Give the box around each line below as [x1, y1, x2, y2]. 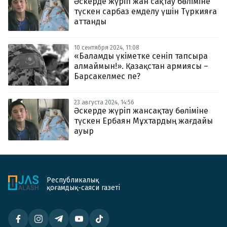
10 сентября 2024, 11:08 [74, 44, 139, 51]
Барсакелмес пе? [74, 71, 140, 81]
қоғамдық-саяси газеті [47, 183, 120, 192]
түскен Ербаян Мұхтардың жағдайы [74, 116, 213, 126]
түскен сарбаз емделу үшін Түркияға [74, 7, 217, 16]
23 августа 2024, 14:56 [74, 99, 134, 106]
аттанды [74, 17, 106, 26]
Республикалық [47, 176, 99, 184]
